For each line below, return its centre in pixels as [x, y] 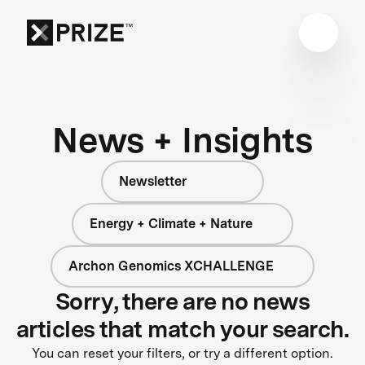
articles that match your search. [182, 329]
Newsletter [153, 181]
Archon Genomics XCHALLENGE [172, 266]
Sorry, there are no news [182, 301]
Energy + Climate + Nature [172, 223]
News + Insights [182, 139]
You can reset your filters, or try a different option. [182, 353]
